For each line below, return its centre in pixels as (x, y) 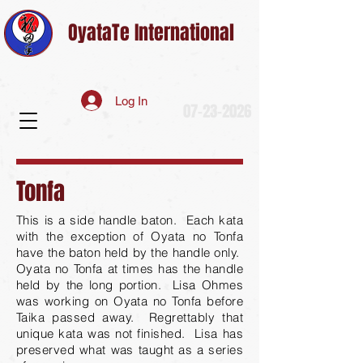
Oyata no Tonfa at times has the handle (130, 269)
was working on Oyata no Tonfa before (130, 301)
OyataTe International (151, 33)
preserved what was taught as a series (130, 350)
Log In (131, 100)
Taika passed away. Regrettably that (130, 317)
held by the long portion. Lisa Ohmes (130, 285)
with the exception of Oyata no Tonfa (130, 236)
